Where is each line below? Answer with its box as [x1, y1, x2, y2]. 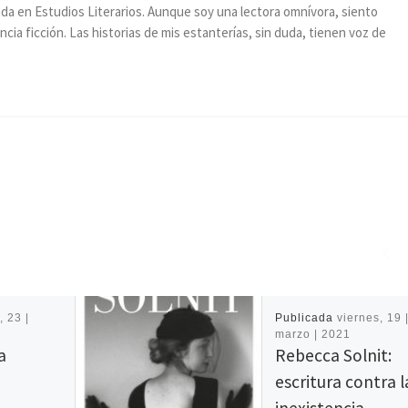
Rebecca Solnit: [274, 343, 392, 366]
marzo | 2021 [274, 327, 351, 341]
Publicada [274, 311, 337, 324]
